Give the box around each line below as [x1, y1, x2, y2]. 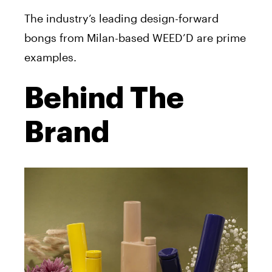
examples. [24, 50, 76, 64]
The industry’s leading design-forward [24, 12, 219, 25]
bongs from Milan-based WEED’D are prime [24, 31, 246, 45]
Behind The [24, 84, 184, 114]
